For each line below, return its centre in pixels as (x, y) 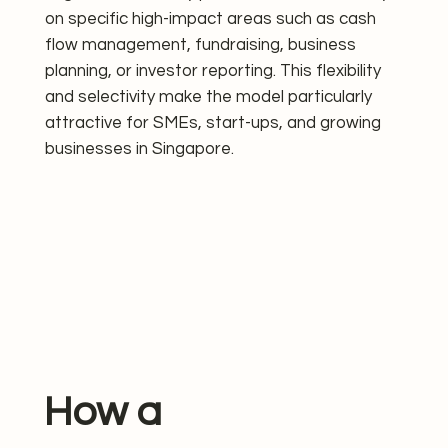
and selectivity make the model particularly (208, 97)
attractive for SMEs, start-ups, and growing (212, 123)
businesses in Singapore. (139, 149)
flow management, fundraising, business (200, 45)
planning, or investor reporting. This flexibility (212, 71)
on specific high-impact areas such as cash (210, 19)
